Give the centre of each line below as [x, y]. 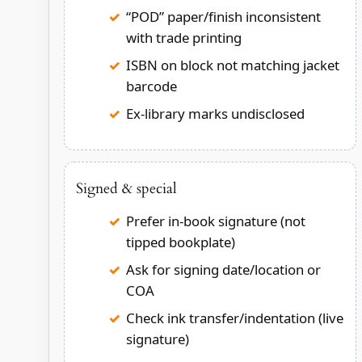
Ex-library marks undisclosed [215, 113]
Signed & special [126, 188]
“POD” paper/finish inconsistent [223, 16]
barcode [151, 86]
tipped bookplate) [180, 242]
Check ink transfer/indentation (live [234, 318]
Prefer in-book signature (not [215, 221]
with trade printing [183, 37]
